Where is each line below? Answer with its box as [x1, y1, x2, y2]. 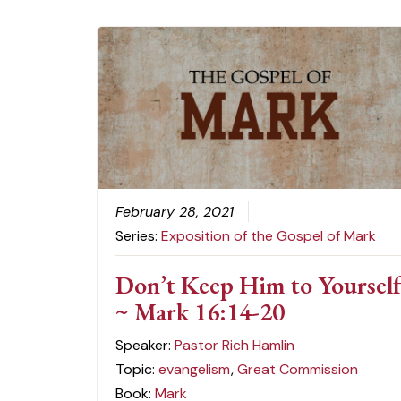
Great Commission [237, 359, 359, 379]
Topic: [115, 359, 159, 379]
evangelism [158, 359, 231, 379]
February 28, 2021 [115, 201, 235, 221]
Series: [115, 226, 162, 245]
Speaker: [115, 335, 175, 354]
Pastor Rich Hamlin [175, 335, 295, 354]
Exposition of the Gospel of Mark [161, 226, 377, 245]
